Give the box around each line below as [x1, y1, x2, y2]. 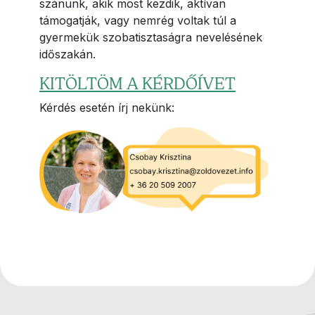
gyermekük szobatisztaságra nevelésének [39, 30, 262, 44]
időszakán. [39, 47, 96, 61]
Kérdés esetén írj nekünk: [39, 101, 174, 115]
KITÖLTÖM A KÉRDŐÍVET [39, 73, 236, 94]
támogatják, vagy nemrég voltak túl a [39, 13, 236, 27]
